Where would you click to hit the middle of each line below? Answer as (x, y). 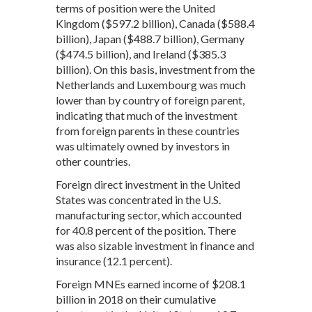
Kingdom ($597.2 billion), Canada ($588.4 (155, 23)
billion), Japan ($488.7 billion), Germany (150, 38)
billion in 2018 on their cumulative (136, 299)
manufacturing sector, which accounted (149, 214)
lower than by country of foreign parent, (150, 100)
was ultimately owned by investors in (143, 146)
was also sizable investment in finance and (155, 245)
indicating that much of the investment (147, 115)
